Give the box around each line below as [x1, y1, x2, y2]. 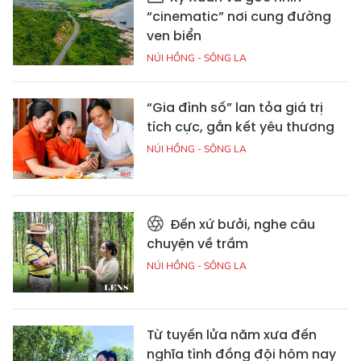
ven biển [147, 27, 201, 46]
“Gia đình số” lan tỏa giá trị [147, 98, 323, 118]
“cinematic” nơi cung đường [147, 7, 331, 27]
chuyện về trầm [147, 234, 248, 254]
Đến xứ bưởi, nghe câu [167, 215, 315, 234]
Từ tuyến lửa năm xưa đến [147, 326, 317, 345]
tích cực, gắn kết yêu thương [147, 118, 334, 137]
